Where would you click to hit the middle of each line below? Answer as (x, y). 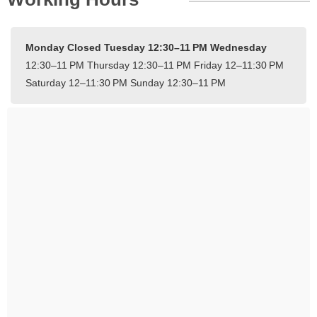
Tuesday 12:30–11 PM (157, 47)
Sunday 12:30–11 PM (178, 82)
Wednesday (238, 47)
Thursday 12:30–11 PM (140, 65)
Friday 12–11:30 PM (239, 65)
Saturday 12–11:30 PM (78, 82)
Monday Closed (65, 47)
